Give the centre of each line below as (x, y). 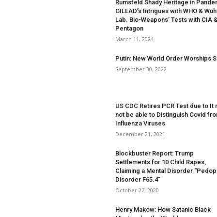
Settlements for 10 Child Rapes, (161, 162)
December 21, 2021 (140, 134)
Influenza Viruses (140, 123)
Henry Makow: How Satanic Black (163, 209)
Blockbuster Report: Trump (155, 153)
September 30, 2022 (141, 69)
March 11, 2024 (134, 39)
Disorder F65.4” (138, 179)
